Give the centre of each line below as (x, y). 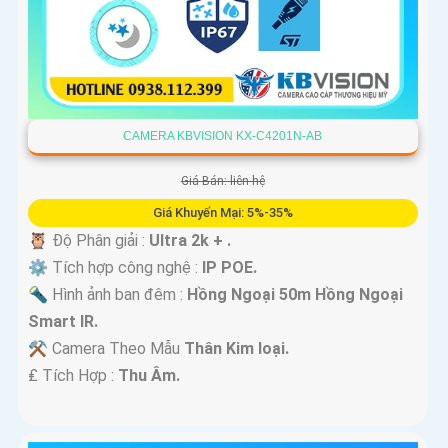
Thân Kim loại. (236, 349)
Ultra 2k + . (190, 241)
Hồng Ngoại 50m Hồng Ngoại (295, 295)
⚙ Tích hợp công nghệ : (115, 268)
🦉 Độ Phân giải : (88, 241)
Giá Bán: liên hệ (222, 181)
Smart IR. (63, 322)
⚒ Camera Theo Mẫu (106, 349)
